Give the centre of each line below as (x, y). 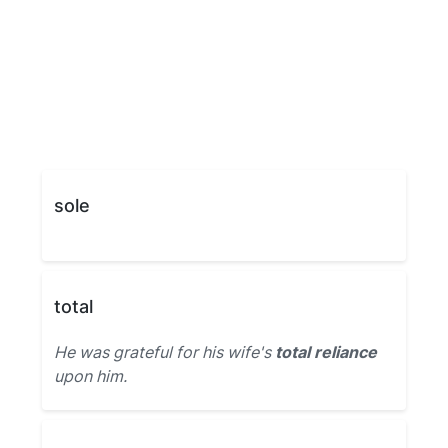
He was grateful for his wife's (164, 352)
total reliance (326, 352)
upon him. (90, 376)
